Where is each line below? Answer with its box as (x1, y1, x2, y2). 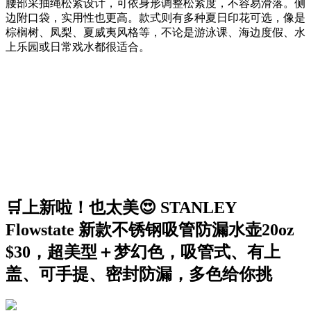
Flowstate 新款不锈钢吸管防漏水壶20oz (6, 220, 294, 239)
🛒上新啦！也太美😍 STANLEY (6, 198, 236, 217)
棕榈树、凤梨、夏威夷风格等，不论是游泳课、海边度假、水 (6, 26, 305, 38)
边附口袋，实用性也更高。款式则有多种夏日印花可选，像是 (6, 11, 305, 24)
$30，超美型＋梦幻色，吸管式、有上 (6, 242, 280, 261)
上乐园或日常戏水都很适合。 (6, 40, 150, 53)
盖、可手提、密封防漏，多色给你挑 (6, 264, 272, 283)
